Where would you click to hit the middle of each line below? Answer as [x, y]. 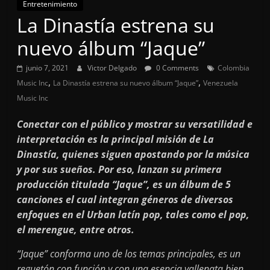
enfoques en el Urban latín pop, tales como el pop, [133, 214]
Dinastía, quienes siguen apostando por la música [133, 154]
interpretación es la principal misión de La [116, 139]
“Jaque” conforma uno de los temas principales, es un [129, 253]
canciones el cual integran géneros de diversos [125, 199]
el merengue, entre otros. [77, 229]
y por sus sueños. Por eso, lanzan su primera [120, 169]
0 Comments [177, 67]
